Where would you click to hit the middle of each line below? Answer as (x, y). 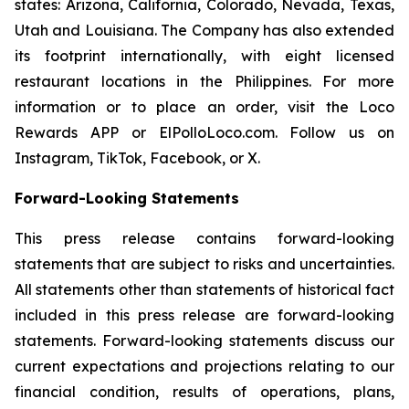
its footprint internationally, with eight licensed (204, 56)
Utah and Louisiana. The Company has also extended (204, 30)
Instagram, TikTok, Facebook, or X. (137, 158)
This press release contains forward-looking (204, 238)
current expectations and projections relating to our (204, 366)
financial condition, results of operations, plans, (204, 392)
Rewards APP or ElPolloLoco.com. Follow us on (204, 132)
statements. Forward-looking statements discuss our (204, 341)
